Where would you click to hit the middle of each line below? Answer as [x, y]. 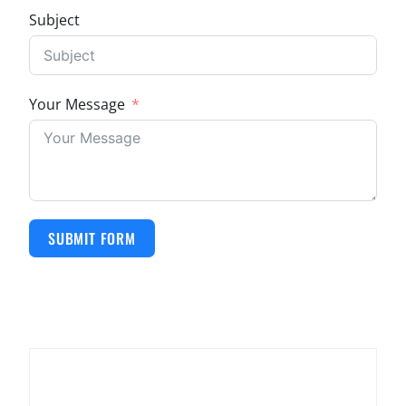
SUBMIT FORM [92, 238]
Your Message [77, 104]
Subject [54, 19]
